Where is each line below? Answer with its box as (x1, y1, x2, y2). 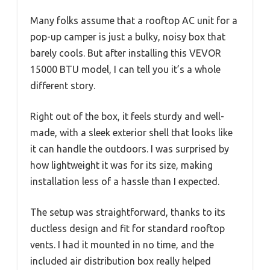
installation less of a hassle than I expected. (30, 175, 219, 187)
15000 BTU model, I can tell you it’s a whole (30, 63, 221, 75)
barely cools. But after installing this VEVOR (30, 47, 221, 58)
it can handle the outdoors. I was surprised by (30, 143, 229, 154)
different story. (30, 80, 95, 91)
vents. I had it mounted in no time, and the (30, 239, 214, 250)
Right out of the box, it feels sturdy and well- (30, 110, 224, 122)
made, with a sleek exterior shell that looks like (30, 127, 233, 138)
